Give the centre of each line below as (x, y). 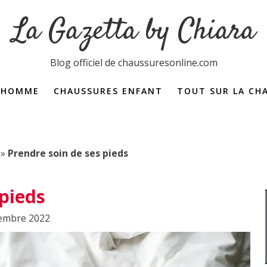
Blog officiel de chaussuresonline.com (133, 63)
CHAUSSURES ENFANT (108, 91)
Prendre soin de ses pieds (68, 153)
